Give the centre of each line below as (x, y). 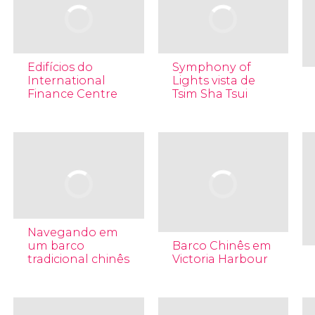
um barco (56, 246)
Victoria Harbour (220, 259)
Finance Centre (72, 94)
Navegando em (72, 232)
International (66, 81)
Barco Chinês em (221, 246)
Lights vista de (213, 81)
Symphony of (211, 67)
